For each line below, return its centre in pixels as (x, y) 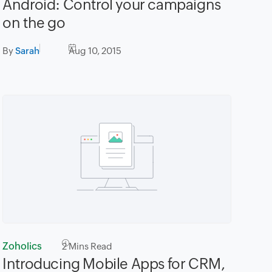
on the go (34, 22)
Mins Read (90, 246)
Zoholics (22, 246)
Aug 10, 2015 (95, 50)
